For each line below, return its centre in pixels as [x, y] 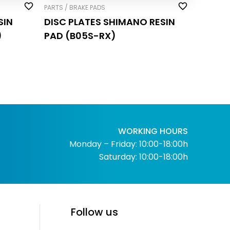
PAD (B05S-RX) [80, 35]
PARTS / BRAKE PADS [74, 8]
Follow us [95, 212]
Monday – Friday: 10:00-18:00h [128, 144]
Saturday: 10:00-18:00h [143, 157]
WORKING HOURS [153, 131]
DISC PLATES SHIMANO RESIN [109, 22]
